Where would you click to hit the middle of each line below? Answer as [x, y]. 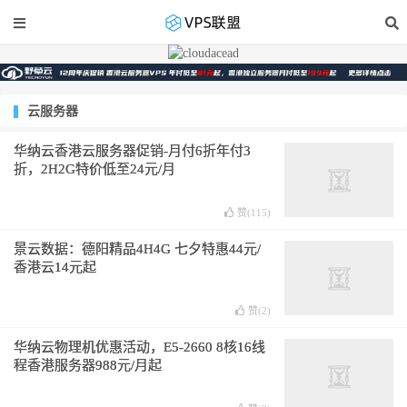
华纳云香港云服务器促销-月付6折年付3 [132, 150]
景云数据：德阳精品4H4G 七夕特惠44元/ [137, 248]
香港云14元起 [55, 267]
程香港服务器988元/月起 [88, 365]
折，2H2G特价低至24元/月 [94, 169]
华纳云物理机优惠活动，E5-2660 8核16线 [139, 347]
